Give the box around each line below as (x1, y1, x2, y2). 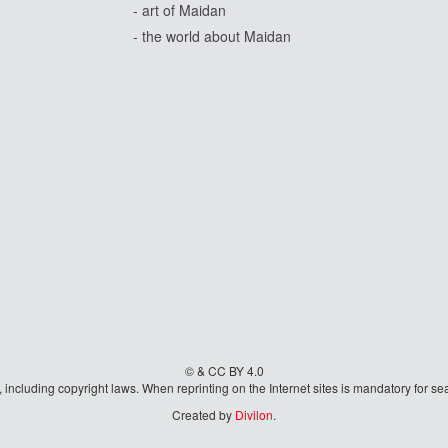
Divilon (235, 405, 273, 423)
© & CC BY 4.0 (184, 361, 264, 379)
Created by (172, 405, 235, 423)
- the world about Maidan (133, 25, 291, 46)
